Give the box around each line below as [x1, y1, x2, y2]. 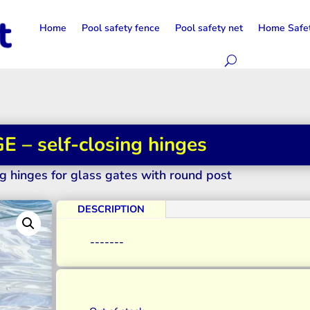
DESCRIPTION [77, 201, 145, 216]
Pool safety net [175, 21, 244, 35]
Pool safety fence [82, 21, 161, 35]
